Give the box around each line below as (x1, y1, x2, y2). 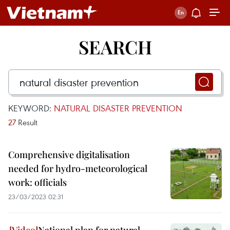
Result (16, 117, 37, 127)
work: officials (8, 176, 67, 188)
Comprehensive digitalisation (8, 148, 130, 161)
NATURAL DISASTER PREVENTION (54, 102, 182, 114)
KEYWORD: (8, 102, 54, 114)
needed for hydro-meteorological (8, 162, 147, 175)
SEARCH (78, 34, 152, 59)
